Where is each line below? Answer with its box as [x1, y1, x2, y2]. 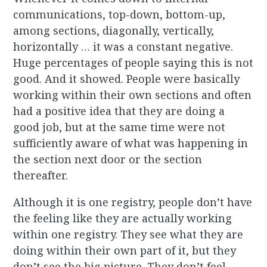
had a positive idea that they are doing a [13, 104, 225, 119]
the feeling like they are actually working [13, 211, 232, 226]
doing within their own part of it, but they [13, 243, 237, 258]
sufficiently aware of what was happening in [13, 136, 249, 151]
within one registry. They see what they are [13, 227, 244, 242]
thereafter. [13, 168, 69, 183]
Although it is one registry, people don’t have [13, 195, 253, 210]
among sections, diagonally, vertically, [13, 23, 215, 38]
